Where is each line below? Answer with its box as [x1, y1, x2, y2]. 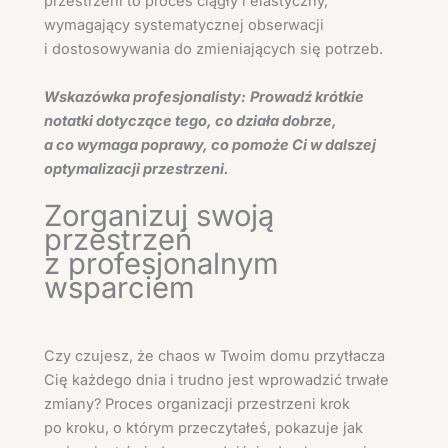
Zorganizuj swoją [44, 198, 274, 234]
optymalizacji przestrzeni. [44, 159, 229, 178]
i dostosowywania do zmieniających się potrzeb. [44, 40, 383, 59]
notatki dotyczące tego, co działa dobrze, [44, 111, 337, 130]
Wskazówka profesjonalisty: [44, 87, 246, 106]
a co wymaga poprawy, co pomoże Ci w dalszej [44, 135, 376, 154]
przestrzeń [44, 222, 192, 258]
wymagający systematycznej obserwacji [44, 16, 324, 35]
